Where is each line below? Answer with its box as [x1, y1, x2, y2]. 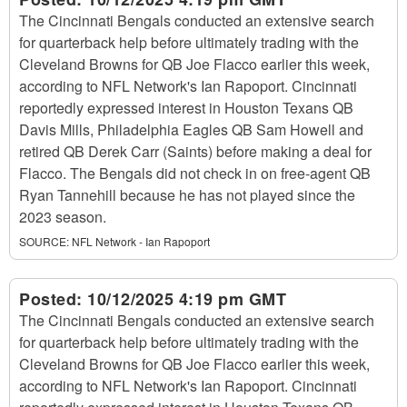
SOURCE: [19, 233, 69, 249]
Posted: [19, 287, 87, 311]
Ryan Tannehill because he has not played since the [19, 184, 355, 205]
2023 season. [19, 206, 106, 227]
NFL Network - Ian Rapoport [72, 233, 210, 249]
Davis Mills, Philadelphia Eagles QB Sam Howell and [19, 119, 363, 140]
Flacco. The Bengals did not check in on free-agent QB [19, 163, 371, 184]
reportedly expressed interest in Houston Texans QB [19, 97, 353, 118]
